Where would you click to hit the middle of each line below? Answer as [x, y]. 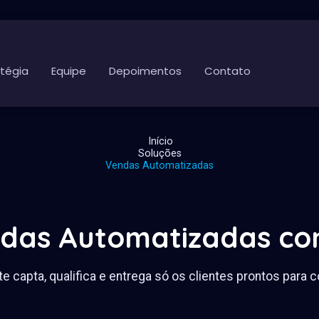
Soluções [159, 153]
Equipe [69, 71]
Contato [228, 71]
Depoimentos [145, 71]
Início [161, 141]
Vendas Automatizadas [159, 166]
